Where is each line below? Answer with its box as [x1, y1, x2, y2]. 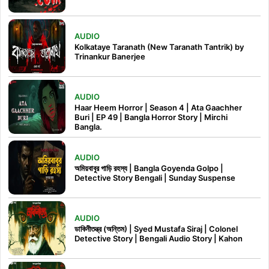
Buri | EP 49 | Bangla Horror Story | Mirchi [74, 112, 228, 122]
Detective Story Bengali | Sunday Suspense [74, 172, 235, 183]
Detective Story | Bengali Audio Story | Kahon [74, 233, 243, 243]
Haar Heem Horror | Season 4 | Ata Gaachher [74, 102, 242, 112]
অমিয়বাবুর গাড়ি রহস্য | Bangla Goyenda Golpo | [74, 163, 223, 173]
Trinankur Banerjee [74, 51, 145, 61]
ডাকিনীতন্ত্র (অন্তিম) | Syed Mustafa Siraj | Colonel [74, 223, 238, 234]
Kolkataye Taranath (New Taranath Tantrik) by [74, 41, 244, 52]
